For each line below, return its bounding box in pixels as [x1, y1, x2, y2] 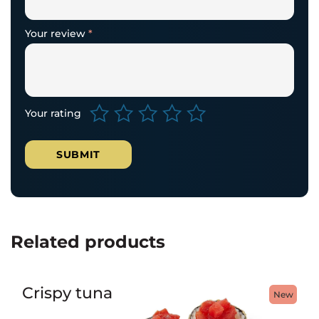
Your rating [25, 106, 81, 120]
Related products [11, 231, 165, 252]
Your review [25, 26, 88, 40]
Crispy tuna [22, 283, 113, 302]
